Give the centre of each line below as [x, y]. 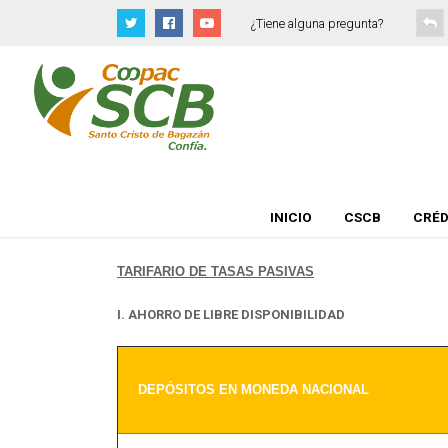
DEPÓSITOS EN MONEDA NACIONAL [253, 389]
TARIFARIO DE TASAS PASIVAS [215, 271]
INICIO [291, 217]
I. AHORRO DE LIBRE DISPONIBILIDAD [231, 314]
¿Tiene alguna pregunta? [317, 23]
